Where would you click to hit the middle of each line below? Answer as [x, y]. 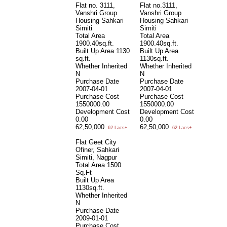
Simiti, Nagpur [96, 157]
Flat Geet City [96, 142]
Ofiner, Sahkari [97, 149]
